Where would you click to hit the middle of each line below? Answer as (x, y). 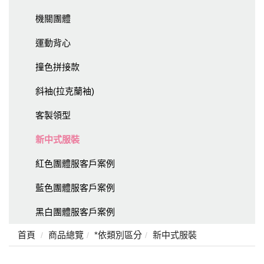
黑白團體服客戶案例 (75, 212)
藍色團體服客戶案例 (75, 187)
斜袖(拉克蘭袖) (65, 91)
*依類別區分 (118, 235)
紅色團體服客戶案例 (75, 163)
